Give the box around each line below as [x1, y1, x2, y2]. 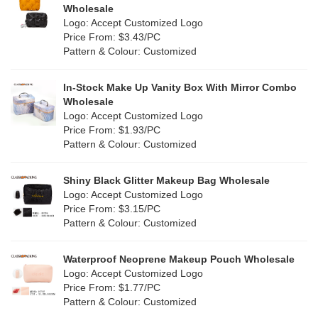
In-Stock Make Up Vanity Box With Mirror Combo [63, 82, 297, 93]
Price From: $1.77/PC [63, 282, 160, 293]
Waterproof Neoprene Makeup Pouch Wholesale [63, 253, 295, 265]
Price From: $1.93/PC [63, 124, 160, 136]
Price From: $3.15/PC [63, 203, 160, 214]
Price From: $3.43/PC [63, 31, 160, 43]
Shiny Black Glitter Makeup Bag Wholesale [63, 175, 270, 186]
